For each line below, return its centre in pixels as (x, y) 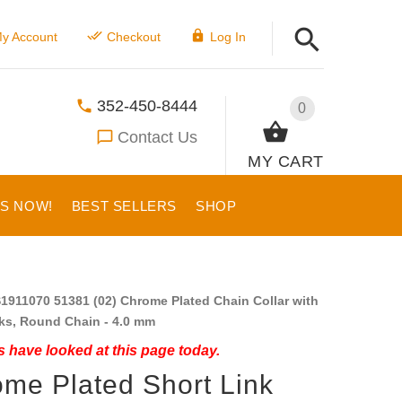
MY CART (286, 161)
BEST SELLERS (124, 206)
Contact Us (158, 137)
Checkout (133, 37)
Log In (227, 37)
